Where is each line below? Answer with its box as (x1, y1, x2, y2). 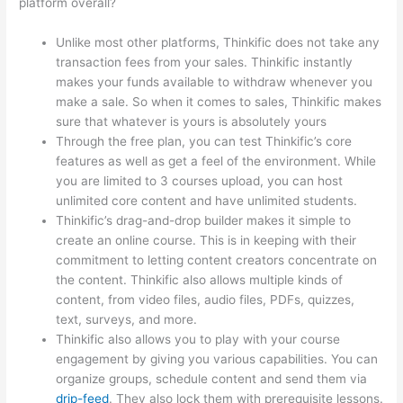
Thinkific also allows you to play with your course (56, 331, 341, 346)
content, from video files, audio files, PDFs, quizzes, (56, 291, 355, 307)
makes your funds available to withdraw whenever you (56, 74, 373, 89)
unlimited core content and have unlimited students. (56, 193, 358, 208)
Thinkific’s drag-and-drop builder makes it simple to (56, 212, 352, 228)
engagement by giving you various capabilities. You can (56, 351, 379, 366)
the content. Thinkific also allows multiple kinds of (56, 272, 344, 287)
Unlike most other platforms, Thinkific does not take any (56, 34, 381, 49)
